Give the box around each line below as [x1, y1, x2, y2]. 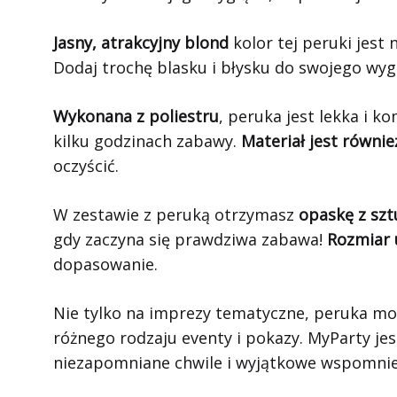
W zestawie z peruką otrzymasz [53, 204, 299, 225]
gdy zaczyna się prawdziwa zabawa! [53, 229, 327, 250]
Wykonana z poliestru [53, 105, 219, 127]
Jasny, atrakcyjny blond [53, 32, 229, 53]
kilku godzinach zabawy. [53, 130, 241, 152]
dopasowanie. [53, 253, 158, 275]
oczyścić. [53, 155, 119, 176]
